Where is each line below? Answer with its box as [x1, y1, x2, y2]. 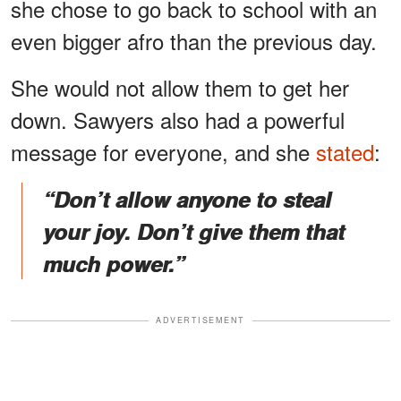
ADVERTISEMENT [156, 314, 245, 327]
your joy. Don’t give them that [43, 216, 345, 247]
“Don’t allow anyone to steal [43, 183, 331, 215]
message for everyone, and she [11, 136, 316, 168]
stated [316, 136, 374, 168]
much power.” [43, 248, 184, 279]
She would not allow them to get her [11, 72, 349, 104]
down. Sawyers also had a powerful [11, 104, 345, 136]
